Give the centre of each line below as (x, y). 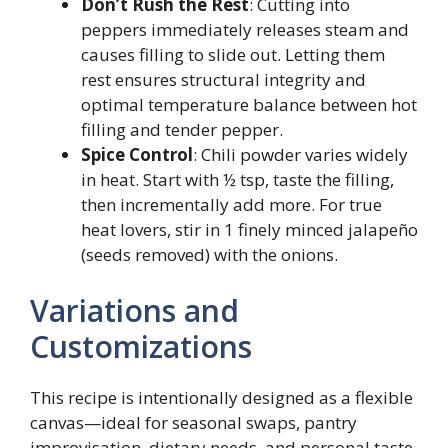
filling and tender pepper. (182, 129)
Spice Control (137, 154)
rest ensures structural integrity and (223, 79)
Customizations (141, 346)
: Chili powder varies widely (300, 154)
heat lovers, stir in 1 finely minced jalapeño (249, 229)
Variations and (134, 310)
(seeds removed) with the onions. (209, 254)
